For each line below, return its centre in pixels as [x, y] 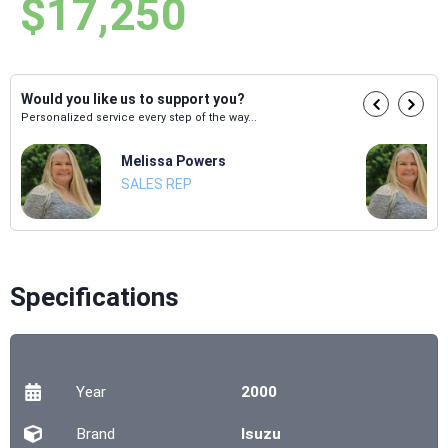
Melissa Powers [173, 161]
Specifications [94, 297]
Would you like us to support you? [133, 99]
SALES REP [156, 184]
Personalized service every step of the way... [139, 118]
